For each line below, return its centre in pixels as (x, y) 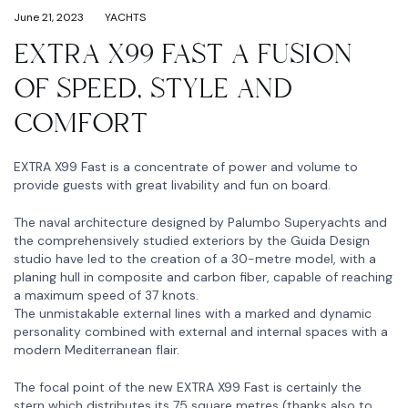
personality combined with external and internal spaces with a (201, 331)
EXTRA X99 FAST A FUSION (183, 54)
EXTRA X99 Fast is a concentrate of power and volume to (186, 166)
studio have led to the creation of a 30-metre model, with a (195, 258)
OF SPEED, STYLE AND (153, 88)
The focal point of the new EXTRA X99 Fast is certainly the (188, 387)
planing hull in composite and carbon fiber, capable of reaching (203, 276)
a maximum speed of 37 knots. (106, 295)
